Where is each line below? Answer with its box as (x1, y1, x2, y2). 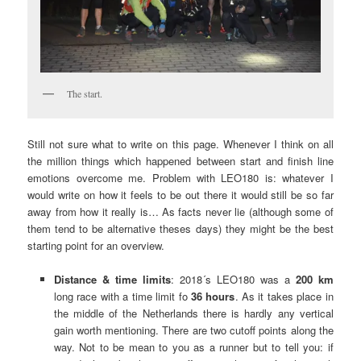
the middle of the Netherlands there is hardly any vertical (53, 305, 334, 321)
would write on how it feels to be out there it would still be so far (27, 186, 334, 202)
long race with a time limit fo (53, 288, 191, 304)
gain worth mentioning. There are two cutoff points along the (53, 322, 334, 338)
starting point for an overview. (27, 237, 165, 253)
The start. (67, 86, 103, 100)
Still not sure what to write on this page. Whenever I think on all (27, 135, 334, 151)
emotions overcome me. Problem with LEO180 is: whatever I (27, 169, 334, 185)
